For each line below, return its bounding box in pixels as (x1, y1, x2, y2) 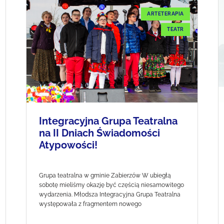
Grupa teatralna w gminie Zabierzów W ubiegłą (39, 172, 171, 179)
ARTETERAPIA (147, 11, 184, 17)
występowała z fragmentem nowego (39, 200, 142, 208)
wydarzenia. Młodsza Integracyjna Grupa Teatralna (39, 191, 181, 198)
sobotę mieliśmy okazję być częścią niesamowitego (39, 181, 184, 189)
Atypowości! (39, 139, 98, 151)
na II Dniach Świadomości (39, 127, 160, 139)
